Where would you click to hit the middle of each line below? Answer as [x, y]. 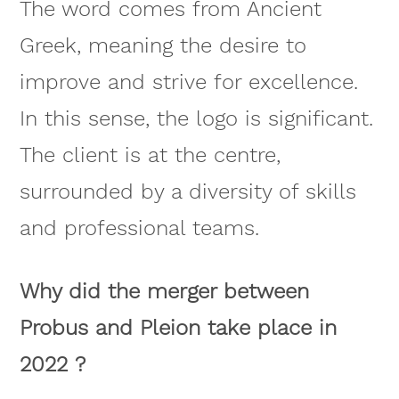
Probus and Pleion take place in [178, 327]
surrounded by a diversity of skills [187, 192]
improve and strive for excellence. [188, 82]
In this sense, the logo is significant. [196, 119]
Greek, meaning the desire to [163, 46]
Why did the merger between [164, 291]
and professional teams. [139, 228]
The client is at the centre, [150, 155]
